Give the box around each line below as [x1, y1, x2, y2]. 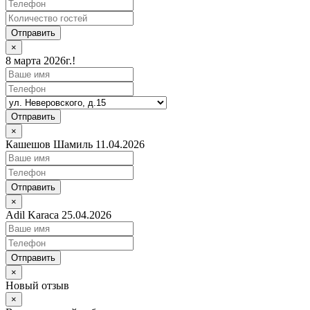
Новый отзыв [6, 280, 69, 292]
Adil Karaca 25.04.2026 [6, 209, 111, 221]
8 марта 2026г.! [6, 55, 75, 67]
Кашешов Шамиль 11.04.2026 [6, 138, 145, 151]
